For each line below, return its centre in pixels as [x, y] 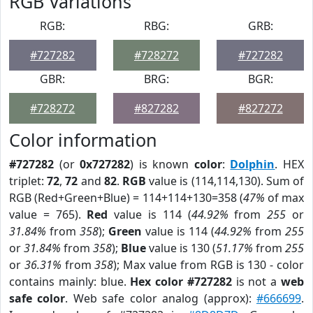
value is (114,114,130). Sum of [225, 181]
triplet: [28, 181]
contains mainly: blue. [70, 282]
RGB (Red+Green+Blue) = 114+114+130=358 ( [126, 198]
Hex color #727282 [181, 282]
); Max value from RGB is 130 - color [209, 265]
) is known [162, 164]
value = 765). [48, 214]
